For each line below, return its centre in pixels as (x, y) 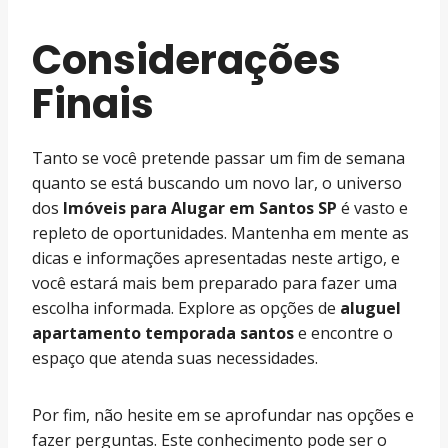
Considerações (186, 60)
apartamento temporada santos (163, 333)
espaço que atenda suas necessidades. (175, 358)
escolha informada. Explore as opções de (186, 308)
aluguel (370, 308)
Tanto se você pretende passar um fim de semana (218, 158)
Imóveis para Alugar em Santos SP (200, 208)
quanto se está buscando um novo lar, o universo (217, 183)
